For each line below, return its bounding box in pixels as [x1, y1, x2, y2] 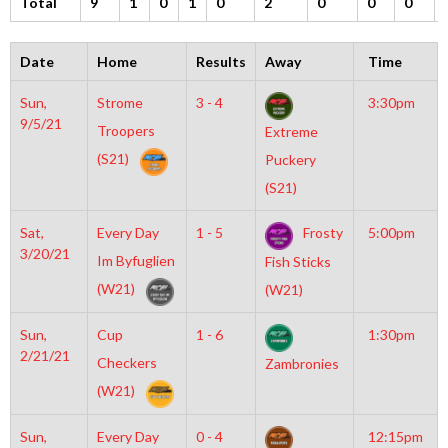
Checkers [96, 354, 157, 371]
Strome [96, 94, 143, 111]
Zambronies [264, 355, 339, 373]
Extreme [264, 123, 318, 141]
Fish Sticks [264, 253, 331, 271]
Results [195, 53, 246, 70]
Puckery [264, 151, 316, 169]
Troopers [96, 122, 155, 139]
